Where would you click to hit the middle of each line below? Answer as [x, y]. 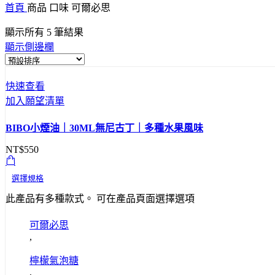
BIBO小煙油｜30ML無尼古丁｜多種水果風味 [104, 128]
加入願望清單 [35, 101]
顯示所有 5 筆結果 [44, 32]
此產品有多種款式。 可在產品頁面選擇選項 [100, 198]
